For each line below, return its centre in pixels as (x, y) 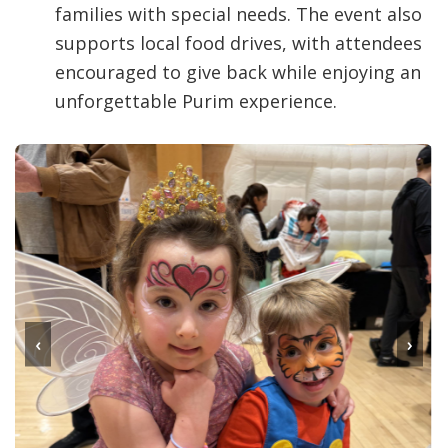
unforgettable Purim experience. (196, 101)
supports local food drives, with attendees (238, 43)
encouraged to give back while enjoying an (238, 72)
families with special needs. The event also (238, 14)
